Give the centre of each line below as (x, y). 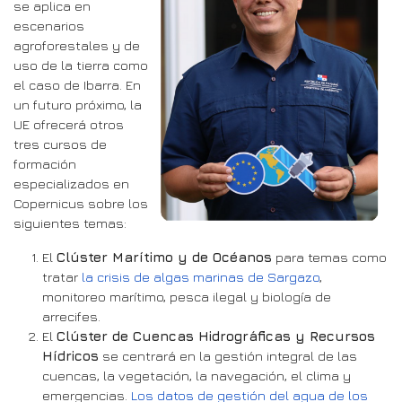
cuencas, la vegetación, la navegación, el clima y (197, 375)
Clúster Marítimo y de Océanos (164, 257)
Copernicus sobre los (81, 203)
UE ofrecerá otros (69, 124)
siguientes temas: (70, 223)
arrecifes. (71, 316)
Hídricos (70, 355)
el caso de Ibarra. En (77, 84)
